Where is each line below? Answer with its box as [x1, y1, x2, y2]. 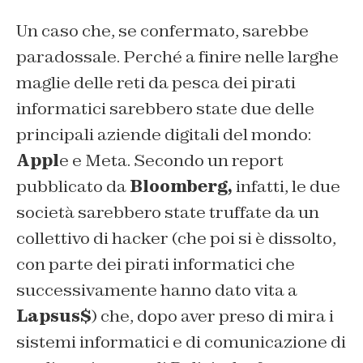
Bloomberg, [130, 176, 233, 198]
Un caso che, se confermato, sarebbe [16, 20, 309, 42]
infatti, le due [233, 176, 340, 198]
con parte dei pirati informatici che [16, 254, 295, 275]
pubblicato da [16, 176, 130, 198]
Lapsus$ [16, 305, 92, 327]
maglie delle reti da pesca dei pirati [16, 72, 296, 94]
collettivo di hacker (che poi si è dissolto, [16, 228, 336, 250]
